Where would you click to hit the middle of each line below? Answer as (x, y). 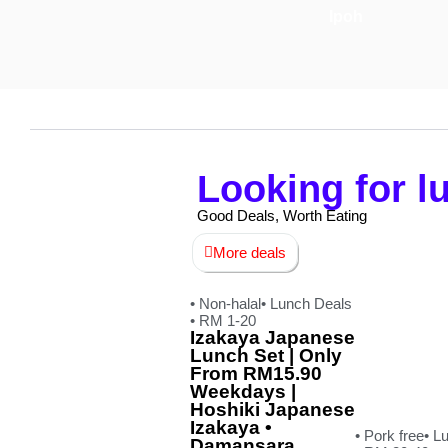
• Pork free (389, 435)
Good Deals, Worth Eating (282, 215)
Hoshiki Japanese (272, 409)
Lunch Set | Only (266, 355)
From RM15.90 (256, 373)
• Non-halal (225, 303)
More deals (249, 252)
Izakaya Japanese (272, 337)
